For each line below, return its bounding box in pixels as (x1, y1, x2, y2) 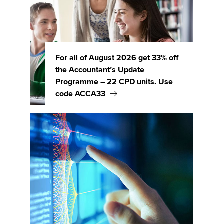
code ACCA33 (55, 89, 105, 99)
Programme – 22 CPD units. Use (55, 77, 173, 87)
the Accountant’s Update (55, 65, 144, 75)
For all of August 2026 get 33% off (55, 53, 178, 63)
